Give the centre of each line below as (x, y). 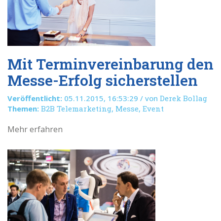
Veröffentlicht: (35, 98)
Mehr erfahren (35, 129)
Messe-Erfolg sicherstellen (103, 80)
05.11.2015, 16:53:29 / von (111, 98)
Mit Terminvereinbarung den (110, 64)
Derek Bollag (184, 98)
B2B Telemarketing (76, 109)
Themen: (23, 109)
